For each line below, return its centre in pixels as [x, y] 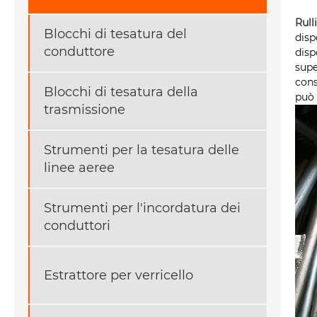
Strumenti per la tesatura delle [142, 150]
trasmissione [85, 110]
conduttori [77, 226]
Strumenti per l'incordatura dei [142, 208]
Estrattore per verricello [119, 275]
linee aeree [79, 168]
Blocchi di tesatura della [121, 92]
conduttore [79, 52]
